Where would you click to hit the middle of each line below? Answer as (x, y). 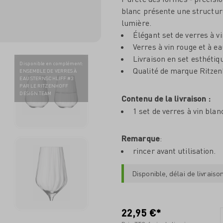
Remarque (141, 138)
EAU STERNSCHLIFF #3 (47, 78)
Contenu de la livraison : (166, 98)
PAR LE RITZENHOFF (44, 86)
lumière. (136, 23)
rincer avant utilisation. (174, 151)
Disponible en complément (51, 63)
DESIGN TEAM (36, 93)
